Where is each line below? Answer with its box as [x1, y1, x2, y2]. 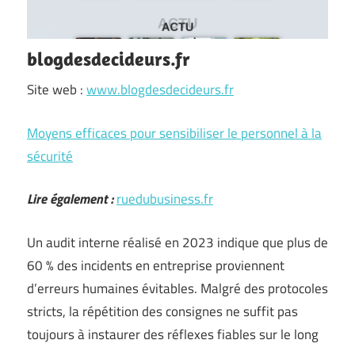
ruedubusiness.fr [116, 189, 213, 209]
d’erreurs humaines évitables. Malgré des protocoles [27, 277, 328, 299]
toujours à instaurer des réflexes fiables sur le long [27, 323, 319, 345]
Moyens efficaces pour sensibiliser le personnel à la [27, 122, 322, 143]
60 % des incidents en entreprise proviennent [27, 254, 284, 276]
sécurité [27, 145, 73, 166]
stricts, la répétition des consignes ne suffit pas [27, 300, 298, 322]
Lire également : [27, 189, 113, 209]
